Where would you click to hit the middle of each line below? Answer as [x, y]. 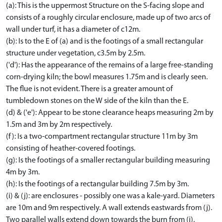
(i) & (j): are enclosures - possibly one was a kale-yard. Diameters [110, 196]
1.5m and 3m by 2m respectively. [59, 125]
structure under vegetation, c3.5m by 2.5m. [76, 53]
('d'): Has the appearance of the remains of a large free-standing [110, 65]
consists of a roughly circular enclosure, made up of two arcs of [108, 18]
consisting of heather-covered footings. [71, 148]
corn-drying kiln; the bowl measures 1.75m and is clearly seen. [107, 77]
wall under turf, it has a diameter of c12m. [73, 29]
